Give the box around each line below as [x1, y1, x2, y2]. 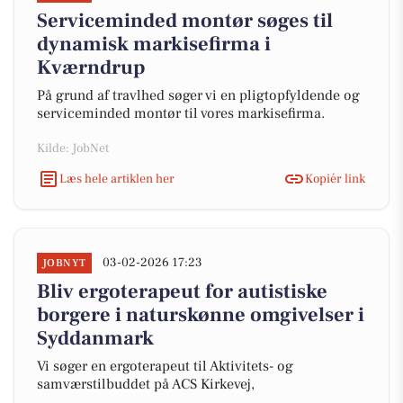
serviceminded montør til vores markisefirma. [37, 104, 325, 122]
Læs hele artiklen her [59, 170, 175, 187]
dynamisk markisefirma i [37, 31, 271, 57]
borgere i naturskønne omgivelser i [37, 302, 364, 327]
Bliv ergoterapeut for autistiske [37, 279, 327, 304]
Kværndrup [37, 55, 145, 80]
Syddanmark [37, 326, 154, 351]
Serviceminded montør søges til [37, 8, 333, 33]
